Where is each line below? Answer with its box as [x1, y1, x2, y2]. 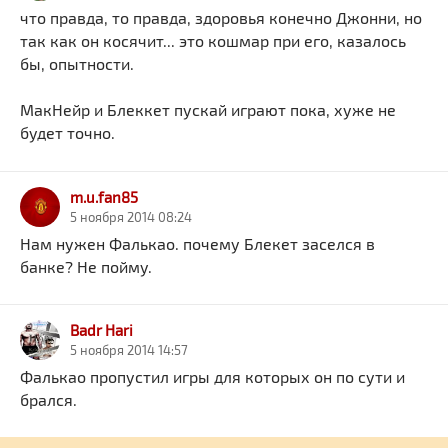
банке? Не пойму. [20, 256, 152, 276]
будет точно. [20, 123, 115, 143]
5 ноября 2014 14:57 [70, 341, 188, 358]
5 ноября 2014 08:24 [70, 208, 192, 225]
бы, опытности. [20, 54, 134, 74]
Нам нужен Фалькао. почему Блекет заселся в [20, 233, 375, 253]
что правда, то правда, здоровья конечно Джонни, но [20, 8, 422, 28]
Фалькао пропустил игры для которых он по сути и [20, 366, 405, 386]
